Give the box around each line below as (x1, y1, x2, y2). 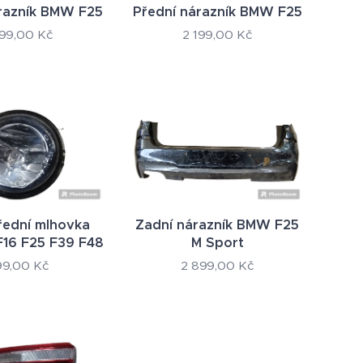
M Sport (190, 233, 244, 251)
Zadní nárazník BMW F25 (135, 216, 299, 233)
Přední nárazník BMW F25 (132, 3, 302, 21)
